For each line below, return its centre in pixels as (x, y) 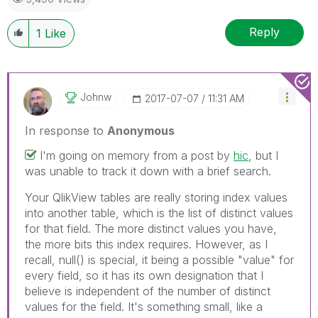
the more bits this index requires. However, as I (146, 244)
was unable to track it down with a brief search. (148, 171)
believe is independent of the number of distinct (148, 291)
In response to (66, 130)
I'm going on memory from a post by (137, 155)
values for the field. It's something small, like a (144, 306)
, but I (263, 155)
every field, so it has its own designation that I (144, 275)
